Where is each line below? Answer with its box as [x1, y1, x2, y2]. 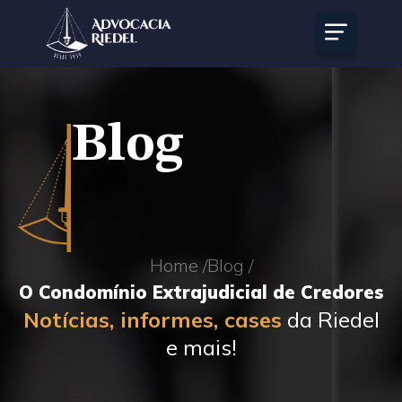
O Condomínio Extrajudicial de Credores [18, 281, 384, 303]
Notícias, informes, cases [22, 306, 282, 333]
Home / [149, 254, 207, 276]
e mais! [165, 334, 237, 361]
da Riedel [281, 306, 380, 333]
